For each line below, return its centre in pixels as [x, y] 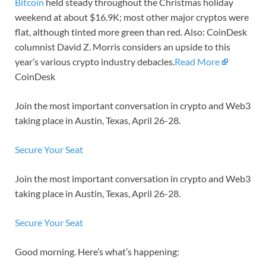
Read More [197, 62]
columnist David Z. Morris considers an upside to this [123, 47]
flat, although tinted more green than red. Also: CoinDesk [131, 32]
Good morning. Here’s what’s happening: [97, 252]
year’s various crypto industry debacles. [95, 62]
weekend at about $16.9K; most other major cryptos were [132, 17]
